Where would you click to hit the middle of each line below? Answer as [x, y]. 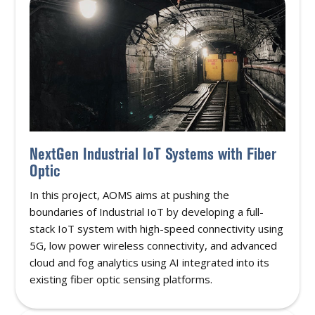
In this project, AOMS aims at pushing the [130, 194]
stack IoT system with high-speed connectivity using [157, 228]
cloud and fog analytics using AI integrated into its [150, 262]
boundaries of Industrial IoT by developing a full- [147, 211]
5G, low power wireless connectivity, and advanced [154, 245]
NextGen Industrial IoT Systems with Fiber [153, 153]
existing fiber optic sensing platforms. [121, 279]
